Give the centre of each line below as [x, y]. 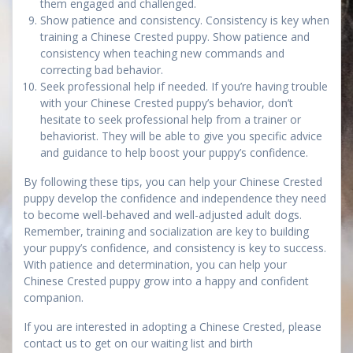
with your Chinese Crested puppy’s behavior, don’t [167, 102]
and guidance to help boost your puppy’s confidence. [174, 152]
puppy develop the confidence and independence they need [175, 198]
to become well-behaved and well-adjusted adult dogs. [163, 214]
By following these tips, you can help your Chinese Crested [173, 181]
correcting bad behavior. [102, 69]
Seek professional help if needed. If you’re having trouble [184, 86]
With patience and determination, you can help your [155, 264]
